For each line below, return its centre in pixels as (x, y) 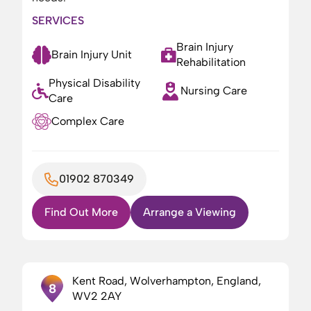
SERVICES (58, 20)
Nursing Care (214, 91)
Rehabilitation (211, 62)
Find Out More (81, 212)
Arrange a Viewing (190, 212)
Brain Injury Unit (92, 54)
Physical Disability (94, 83)
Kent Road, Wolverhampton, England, (167, 281)
